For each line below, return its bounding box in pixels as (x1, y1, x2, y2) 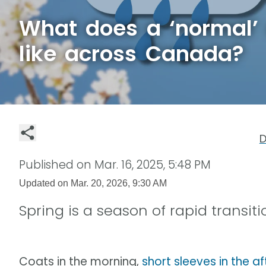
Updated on (19, 177, 71, 188)
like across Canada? (19, 39, 244, 69)
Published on (19, 156, 94, 173)
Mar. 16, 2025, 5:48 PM (94, 156, 211, 173)
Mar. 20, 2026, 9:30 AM (71, 177, 167, 188)
